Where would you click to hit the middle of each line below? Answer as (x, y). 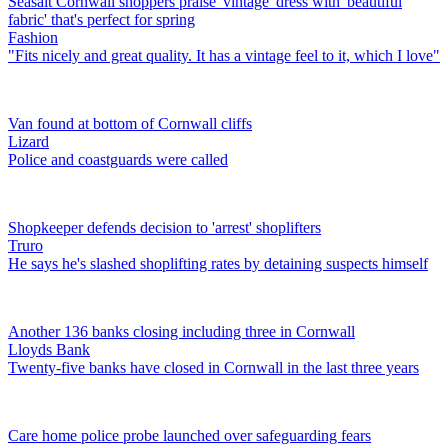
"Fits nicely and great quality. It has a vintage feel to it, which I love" (224, 55)
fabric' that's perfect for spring (101, 19)
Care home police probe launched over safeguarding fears (189, 435)
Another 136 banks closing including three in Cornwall (181, 331)
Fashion (33, 37)
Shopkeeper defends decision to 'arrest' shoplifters (164, 227)
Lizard (28, 141)
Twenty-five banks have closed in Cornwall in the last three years (213, 367)
